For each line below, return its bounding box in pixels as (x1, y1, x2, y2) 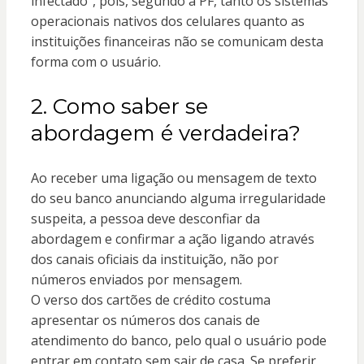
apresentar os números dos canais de (30, 311, 260, 330)
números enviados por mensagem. (30, 271, 242, 289)
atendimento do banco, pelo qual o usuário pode (30, 331, 327, 350)
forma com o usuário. (30, 53, 161, 71)
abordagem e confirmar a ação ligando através (30, 230, 314, 249)
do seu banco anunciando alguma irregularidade (30, 189, 326, 208)
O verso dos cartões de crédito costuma (30, 291, 271, 310)
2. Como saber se (30, 93, 208, 120)
